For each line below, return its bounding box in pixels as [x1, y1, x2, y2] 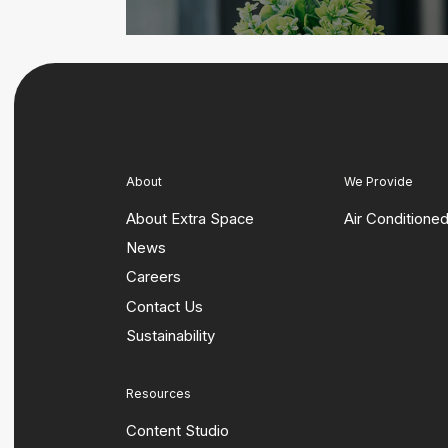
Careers [126, 268, 181, 287]
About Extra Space [126, 209, 254, 228]
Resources [126, 385, 191, 401]
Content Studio [126, 421, 229, 440]
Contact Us [126, 297, 203, 316]
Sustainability [126, 326, 215, 345]
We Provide [344, 173, 414, 189]
